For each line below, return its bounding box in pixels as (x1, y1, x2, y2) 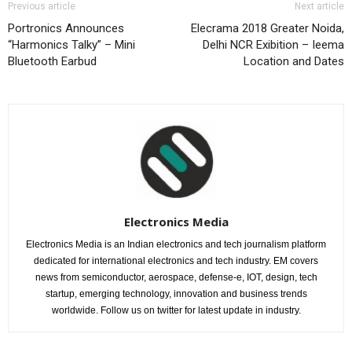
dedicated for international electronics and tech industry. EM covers (34, 255, 318, 267)
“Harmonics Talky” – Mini (8, 38, 135, 53)
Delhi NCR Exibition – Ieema (203, 38, 344, 53)
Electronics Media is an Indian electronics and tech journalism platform (26, 239, 326, 251)
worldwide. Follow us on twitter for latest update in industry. (51, 305, 301, 317)
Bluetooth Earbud (8, 54, 97, 69)
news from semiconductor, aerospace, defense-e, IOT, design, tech (35, 272, 317, 284)
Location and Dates (244, 54, 344, 69)
